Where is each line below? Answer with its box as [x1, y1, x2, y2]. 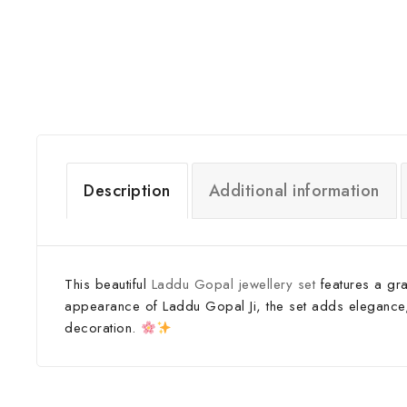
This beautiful [65, 274, 152, 294]
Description [84, 179, 171, 203]
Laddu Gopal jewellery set [151, 274, 315, 294]
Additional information [208, 179, 380, 203]
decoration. [65, 318, 141, 338]
